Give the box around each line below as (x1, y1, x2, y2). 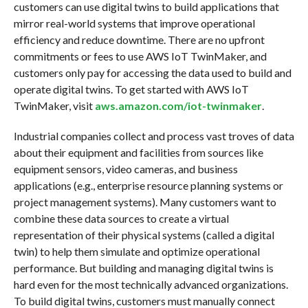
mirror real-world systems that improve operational (13, 16, 255, 30)
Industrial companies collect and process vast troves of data (13, 129, 294, 142)
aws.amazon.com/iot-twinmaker (94, 98, 262, 112)
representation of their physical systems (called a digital (13, 228, 274, 241)
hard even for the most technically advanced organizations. (13, 277, 288, 291)
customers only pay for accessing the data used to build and (13, 65, 291, 79)
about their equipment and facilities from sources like (13, 145, 263, 159)
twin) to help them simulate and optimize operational (13, 244, 260, 258)
